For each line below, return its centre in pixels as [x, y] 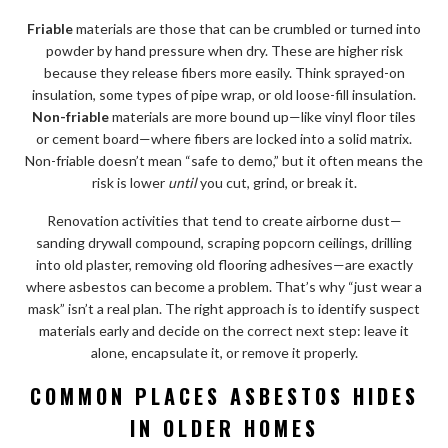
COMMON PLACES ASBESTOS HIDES [224, 395]
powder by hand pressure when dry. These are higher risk [224, 50]
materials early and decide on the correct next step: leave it [224, 330]
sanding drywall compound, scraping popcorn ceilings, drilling [224, 242]
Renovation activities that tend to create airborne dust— [224, 220]
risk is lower [129, 182]
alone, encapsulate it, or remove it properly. [224, 352]
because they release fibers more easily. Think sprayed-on [224, 72]
